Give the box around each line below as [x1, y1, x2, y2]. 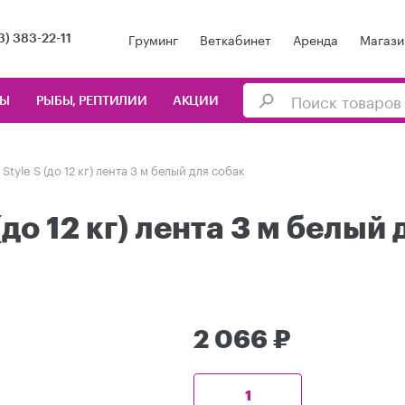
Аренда [292, 28, 338, 49]
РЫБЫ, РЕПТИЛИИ [35, 95, 147, 108]
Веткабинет [199, 28, 271, 49]
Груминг [127, 28, 178, 49]
